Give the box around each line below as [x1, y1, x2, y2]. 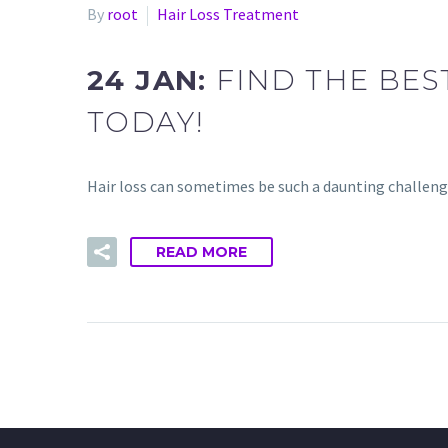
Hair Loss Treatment [157, 4, 299, 24]
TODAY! [87, 104, 205, 139]
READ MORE [156, 242, 247, 261]
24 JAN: [87, 62, 217, 97]
